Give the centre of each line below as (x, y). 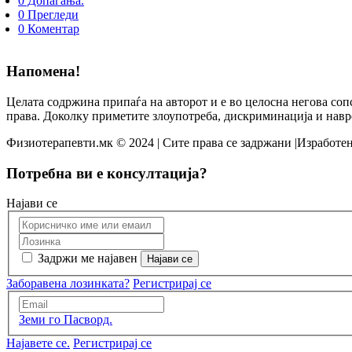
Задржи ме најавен (88, 258)
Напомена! (43, 71)
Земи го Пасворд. (66, 320)
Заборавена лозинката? (68, 283)
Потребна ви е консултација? (107, 173)
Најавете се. (38, 343)
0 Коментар (49, 29)
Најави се (32, 203)
